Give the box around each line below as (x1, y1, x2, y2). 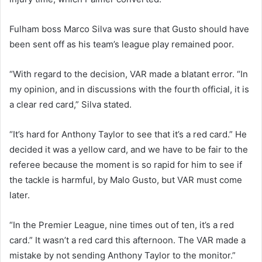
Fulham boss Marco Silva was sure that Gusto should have (9, 23, 249, 35)
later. (9, 189, 30, 201)
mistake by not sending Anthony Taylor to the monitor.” (9, 249, 236, 261)
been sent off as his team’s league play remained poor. (9, 38, 234, 50)
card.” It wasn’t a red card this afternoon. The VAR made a (9, 234, 246, 246)
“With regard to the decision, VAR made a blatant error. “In (9, 68, 248, 80)
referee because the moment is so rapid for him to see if (9, 158, 242, 170)
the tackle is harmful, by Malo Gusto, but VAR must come (9, 174, 242, 185)
